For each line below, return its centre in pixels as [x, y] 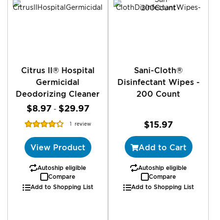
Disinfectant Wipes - [158, 82]
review [83, 124]
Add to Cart [162, 147]
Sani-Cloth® [158, 70]
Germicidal [58, 82]
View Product [58, 147]
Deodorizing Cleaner [58, 94]
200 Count [158, 94]
